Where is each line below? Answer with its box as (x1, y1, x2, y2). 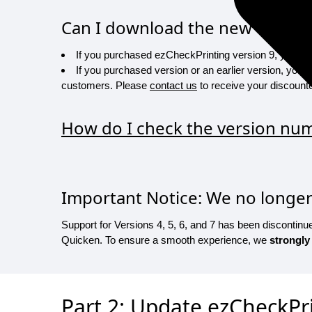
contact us (150, 79, 197, 91)
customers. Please (61, 79, 150, 91)
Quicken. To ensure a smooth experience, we (61, 233, 270, 246)
